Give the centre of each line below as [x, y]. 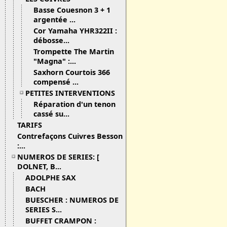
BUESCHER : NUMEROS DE [72, 200]
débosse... [51, 40]
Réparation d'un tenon [74, 104]
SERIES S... [44, 210]
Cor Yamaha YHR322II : [75, 31]
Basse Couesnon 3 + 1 [72, 10]
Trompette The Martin [74, 51]
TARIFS [30, 125]
